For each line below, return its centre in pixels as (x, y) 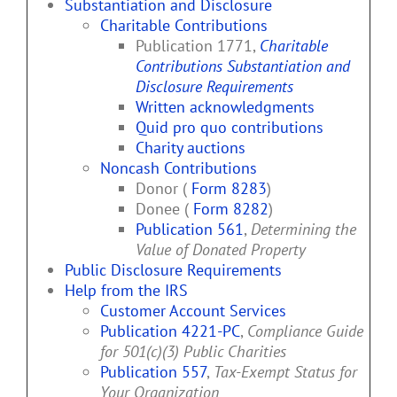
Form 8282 (231, 209)
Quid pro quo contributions (230, 128)
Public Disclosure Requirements (173, 270)
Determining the (304, 230)
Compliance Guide (305, 331)
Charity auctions (191, 148)
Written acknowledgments (225, 107)
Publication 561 (190, 230)
